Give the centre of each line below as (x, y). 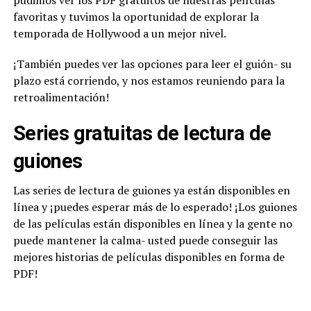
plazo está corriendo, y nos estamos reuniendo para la (149, 81)
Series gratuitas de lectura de (142, 134)
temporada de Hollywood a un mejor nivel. (119, 34)
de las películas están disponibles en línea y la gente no (152, 224)
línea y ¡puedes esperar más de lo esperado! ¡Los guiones (155, 207)
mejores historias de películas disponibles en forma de (149, 257)
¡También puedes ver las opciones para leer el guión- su (152, 64)
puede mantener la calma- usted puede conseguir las (145, 241)
